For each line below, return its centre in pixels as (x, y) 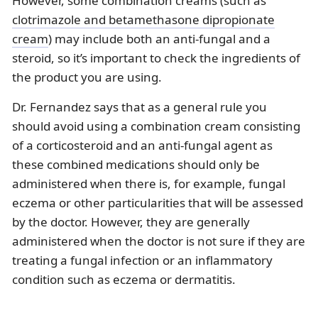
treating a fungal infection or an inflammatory (142, 261)
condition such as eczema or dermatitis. (124, 280)
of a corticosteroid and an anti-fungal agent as (142, 146)
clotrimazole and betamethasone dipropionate (143, 20)
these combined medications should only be (136, 165)
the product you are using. (87, 77)
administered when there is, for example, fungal (149, 184)
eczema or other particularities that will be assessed (158, 203)
